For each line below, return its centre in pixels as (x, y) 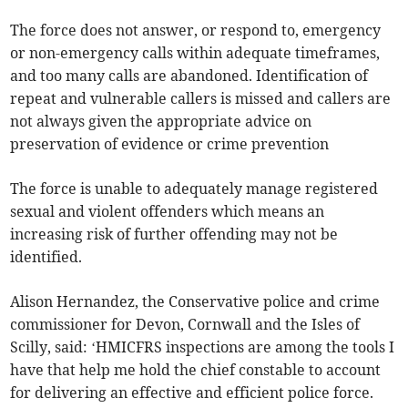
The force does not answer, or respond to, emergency (196, 31)
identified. (48, 257)
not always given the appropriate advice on (161, 122)
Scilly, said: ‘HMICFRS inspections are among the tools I (203, 347)
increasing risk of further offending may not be (174, 235)
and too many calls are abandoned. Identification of (189, 76)
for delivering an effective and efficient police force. (192, 393)
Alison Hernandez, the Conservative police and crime (195, 302)
